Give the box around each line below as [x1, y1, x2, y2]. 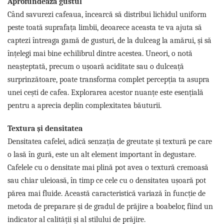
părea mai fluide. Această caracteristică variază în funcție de [7, 188, 205, 198]
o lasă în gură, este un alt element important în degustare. [7, 149, 196, 159]
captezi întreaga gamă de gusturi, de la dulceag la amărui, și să [7, 35, 211, 45]
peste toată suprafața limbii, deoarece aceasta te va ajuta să [7, 22, 202, 32]
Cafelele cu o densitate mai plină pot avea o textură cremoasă [7, 162, 208, 172]
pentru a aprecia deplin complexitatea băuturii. [7, 100, 161, 110]
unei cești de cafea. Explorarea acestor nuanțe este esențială [7, 87, 203, 97]
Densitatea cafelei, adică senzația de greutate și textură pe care [7, 136, 212, 146]
